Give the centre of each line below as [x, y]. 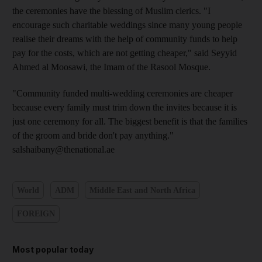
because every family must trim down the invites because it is [125, 107]
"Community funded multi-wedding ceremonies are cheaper [123, 93]
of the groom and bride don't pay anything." [93, 135]
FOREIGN [36, 214]
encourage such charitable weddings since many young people [127, 25]
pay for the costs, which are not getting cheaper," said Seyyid [125, 53]
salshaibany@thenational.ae [63, 149]
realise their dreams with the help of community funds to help [125, 39]
